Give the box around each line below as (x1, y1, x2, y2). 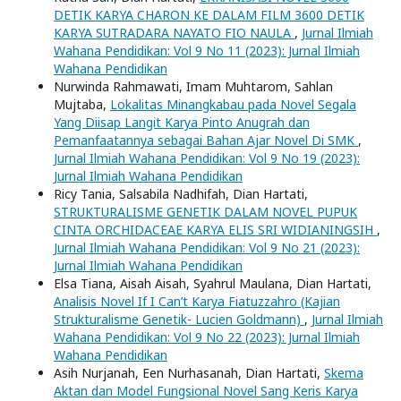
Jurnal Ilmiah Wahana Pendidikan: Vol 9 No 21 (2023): (54, 238, 360, 256)
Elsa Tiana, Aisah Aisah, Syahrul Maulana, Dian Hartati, (54, 274, 371, 292)
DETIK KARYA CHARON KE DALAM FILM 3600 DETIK (54, 5, 364, 23)
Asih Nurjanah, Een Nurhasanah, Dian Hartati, (54, 363, 324, 381)
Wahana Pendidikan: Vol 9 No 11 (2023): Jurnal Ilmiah (54, 41, 360, 59)
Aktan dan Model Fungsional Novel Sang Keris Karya (54, 381, 358, 399)
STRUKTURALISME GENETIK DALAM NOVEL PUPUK (54, 202, 357, 220)
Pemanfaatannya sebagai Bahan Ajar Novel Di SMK (54, 131, 358, 149)
